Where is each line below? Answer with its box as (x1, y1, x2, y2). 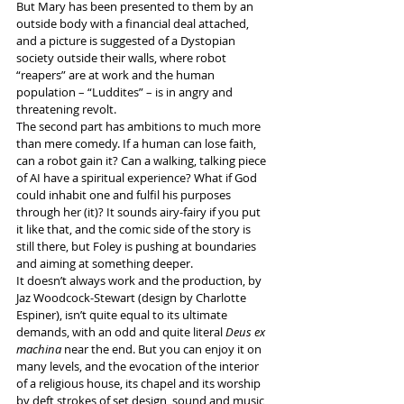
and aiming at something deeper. (16, 255, 193, 272)
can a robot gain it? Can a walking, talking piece (16, 152, 269, 170)
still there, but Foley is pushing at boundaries (16, 238, 259, 255)
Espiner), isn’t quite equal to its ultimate (16, 307, 230, 324)
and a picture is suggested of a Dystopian (16, 32, 238, 50)
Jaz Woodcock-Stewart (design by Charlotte (16, 289, 249, 307)
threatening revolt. (16, 101, 116, 118)
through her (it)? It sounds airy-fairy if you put (16, 204, 263, 221)
